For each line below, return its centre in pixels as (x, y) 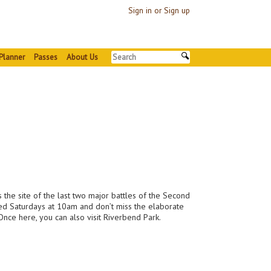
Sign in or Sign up (159, 10)
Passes (45, 57)
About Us (82, 57)
